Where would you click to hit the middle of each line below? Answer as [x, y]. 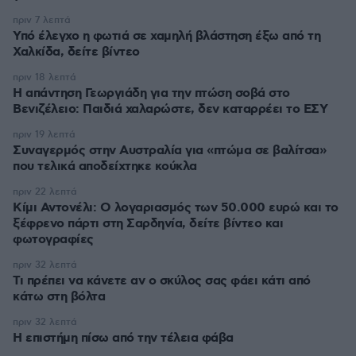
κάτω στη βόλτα [59, 297]
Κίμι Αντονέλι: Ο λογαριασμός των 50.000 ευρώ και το [176, 208]
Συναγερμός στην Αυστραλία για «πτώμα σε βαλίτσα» [169, 151]
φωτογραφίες [53, 240]
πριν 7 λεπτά [42, 20]
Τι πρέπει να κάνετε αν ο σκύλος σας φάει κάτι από [162, 281]
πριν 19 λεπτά [44, 135]
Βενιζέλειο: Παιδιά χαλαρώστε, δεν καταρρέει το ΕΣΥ [170, 109]
